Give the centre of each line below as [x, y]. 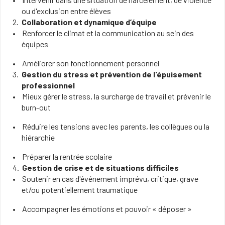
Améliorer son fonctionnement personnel [90, 63]
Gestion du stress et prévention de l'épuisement [112, 74]
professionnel [48, 85]
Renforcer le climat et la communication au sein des [108, 33]
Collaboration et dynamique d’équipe [89, 22]
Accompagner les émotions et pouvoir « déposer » [107, 209]
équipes [35, 44]
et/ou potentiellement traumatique [79, 190]
